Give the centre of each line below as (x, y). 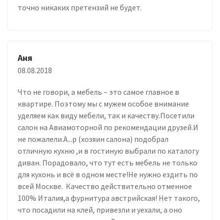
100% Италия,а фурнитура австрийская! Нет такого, (109, 198)
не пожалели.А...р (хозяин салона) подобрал (93, 139)
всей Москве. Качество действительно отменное (105, 186)
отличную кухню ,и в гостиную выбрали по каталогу (109, 151)
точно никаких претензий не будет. (80, 7)
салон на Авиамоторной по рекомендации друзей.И (108, 127)
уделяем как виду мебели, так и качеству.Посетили (106, 115)
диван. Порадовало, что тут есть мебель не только (108, 162)
